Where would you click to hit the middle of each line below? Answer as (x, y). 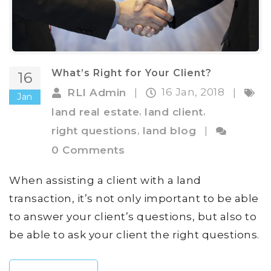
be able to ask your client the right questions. (134, 234)
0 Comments (88, 150)
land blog (169, 131)
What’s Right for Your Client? (132, 73)
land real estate (95, 112)
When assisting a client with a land (105, 180)
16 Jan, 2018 (194, 92)
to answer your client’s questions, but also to (133, 216)
